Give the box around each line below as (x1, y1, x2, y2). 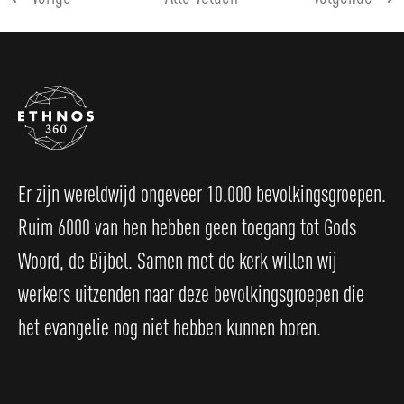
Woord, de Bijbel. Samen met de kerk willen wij (18, 245, 337, 275)
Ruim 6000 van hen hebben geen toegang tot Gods (18, 212, 356, 242)
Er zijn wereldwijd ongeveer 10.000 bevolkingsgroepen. (18, 179, 386, 208)
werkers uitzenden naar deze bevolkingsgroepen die (18, 279, 364, 308)
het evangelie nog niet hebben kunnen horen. (18, 312, 321, 342)
